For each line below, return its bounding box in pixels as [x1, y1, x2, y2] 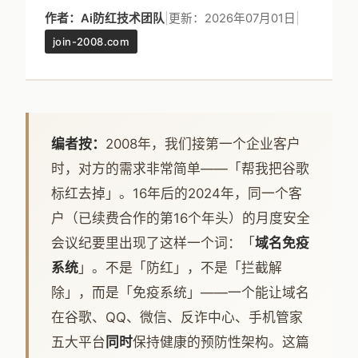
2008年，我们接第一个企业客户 [105, 136, 300, 152]
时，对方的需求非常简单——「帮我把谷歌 [51, 161, 309, 177]
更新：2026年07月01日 [169, 11, 296, 26]
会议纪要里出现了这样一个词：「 [51, 235, 255, 251]
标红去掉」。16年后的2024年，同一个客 [51, 185, 302, 201]
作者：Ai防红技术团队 [45, 11, 165, 26]
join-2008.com [53, 35, 130, 48]
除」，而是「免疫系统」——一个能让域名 [51, 284, 309, 300]
